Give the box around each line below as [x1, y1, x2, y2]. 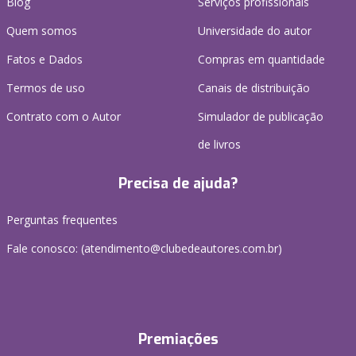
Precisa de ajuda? [118, 174, 238, 194]
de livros [198, 137, 241, 153]
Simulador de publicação [198, 109, 323, 125]
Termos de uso [6, 80, 85, 96]
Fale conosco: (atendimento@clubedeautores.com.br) [6, 241, 282, 257]
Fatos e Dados [6, 52, 83, 68]
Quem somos [6, 23, 77, 39]
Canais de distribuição [198, 80, 310, 96]
